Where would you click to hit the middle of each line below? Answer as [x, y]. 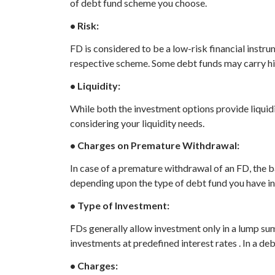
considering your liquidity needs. [137, 123]
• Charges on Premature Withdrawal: [155, 145]
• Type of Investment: [120, 205]
